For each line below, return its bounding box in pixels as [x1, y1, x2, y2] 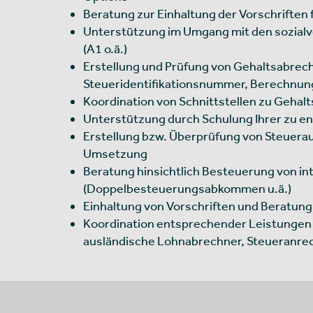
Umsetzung [83, 145, 147, 161]
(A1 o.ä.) [83, 41, 127, 56]
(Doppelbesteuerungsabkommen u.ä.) [83, 180, 291, 196]
